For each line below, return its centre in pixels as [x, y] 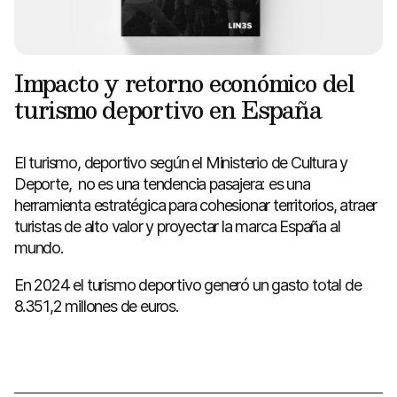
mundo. [39, 248]
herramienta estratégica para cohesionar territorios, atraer [196, 205]
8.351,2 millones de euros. [97, 305]
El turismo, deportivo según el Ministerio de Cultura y [181, 163]
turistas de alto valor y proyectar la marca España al [177, 226]
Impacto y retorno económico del [184, 82]
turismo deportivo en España [168, 109]
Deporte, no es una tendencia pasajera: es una [162, 184]
